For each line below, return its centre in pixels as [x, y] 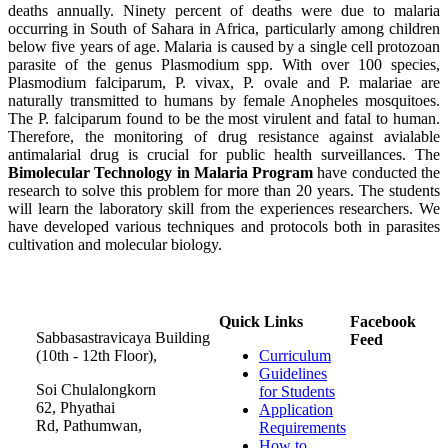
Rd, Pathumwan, [89, 425]
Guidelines [293, 373]
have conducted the [377, 172]
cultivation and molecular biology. [115, 244]
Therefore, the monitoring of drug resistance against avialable [224, 136]
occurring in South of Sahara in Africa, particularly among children [224, 28]
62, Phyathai [75, 407]
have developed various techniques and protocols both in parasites [224, 226]
